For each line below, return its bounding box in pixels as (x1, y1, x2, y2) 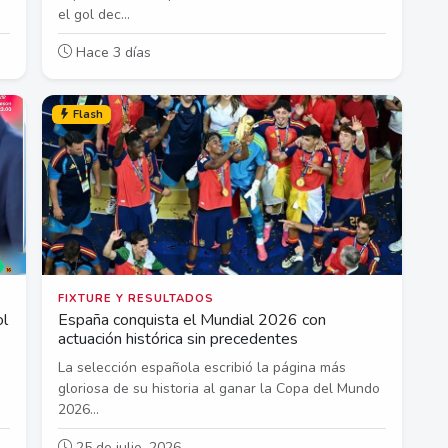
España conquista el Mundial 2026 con (58, 308, 326, 331)
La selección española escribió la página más (58, 357, 346, 377)
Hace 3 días (72, 42, 151, 62)
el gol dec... (58, 4, 130, 24)
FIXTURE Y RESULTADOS (58, 290, 214, 306)
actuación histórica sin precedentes (58, 327, 298, 350)
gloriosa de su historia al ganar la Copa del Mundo (58, 378, 380, 398)
